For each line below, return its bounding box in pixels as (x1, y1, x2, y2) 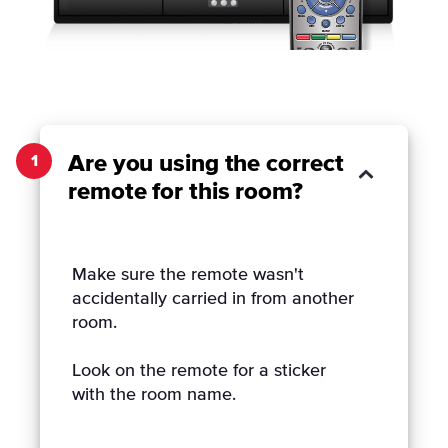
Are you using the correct (68, 152, 344, 176)
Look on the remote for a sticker (72, 362, 326, 380)
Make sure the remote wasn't (72, 266, 304, 284)
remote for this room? (68, 180, 303, 204)
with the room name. (72, 386, 236, 404)
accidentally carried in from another (72, 290, 354, 308)
